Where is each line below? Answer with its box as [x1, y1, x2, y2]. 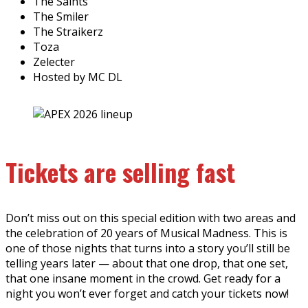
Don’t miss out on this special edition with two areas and [5, 210, 296, 225]
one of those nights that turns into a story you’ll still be [5, 240, 290, 256]
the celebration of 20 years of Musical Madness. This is [5, 225, 287, 241]
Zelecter [33, 54, 75, 69]
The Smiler [33, 8, 89, 24]
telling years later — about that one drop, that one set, [5, 255, 288, 271]
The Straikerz [33, 23, 103, 39]
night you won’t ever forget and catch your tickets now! [5, 285, 289, 301]
